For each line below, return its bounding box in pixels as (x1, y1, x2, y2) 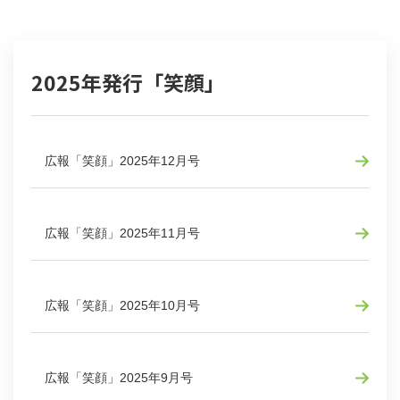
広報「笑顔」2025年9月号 (45, 370, 193, 385)
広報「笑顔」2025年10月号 (45, 297, 200, 312)
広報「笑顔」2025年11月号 (45, 225, 200, 240)
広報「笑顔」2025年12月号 (45, 153, 200, 168)
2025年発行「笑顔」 (31, 66, 225, 97)
